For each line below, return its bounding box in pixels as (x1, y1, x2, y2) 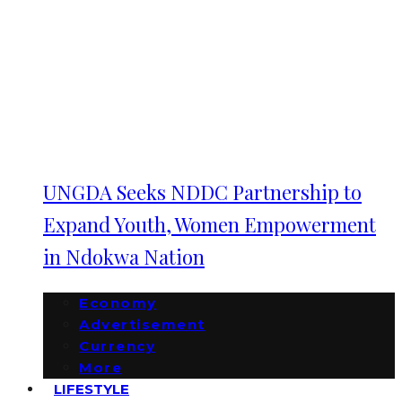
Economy (79, 294, 157, 311)
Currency (79, 337, 155, 354)
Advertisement (79, 316, 205, 333)
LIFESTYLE (54, 380, 129, 398)
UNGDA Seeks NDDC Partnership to (43, 179, 362, 205)
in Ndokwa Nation (43, 243, 205, 270)
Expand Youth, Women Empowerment (43, 211, 376, 238)
